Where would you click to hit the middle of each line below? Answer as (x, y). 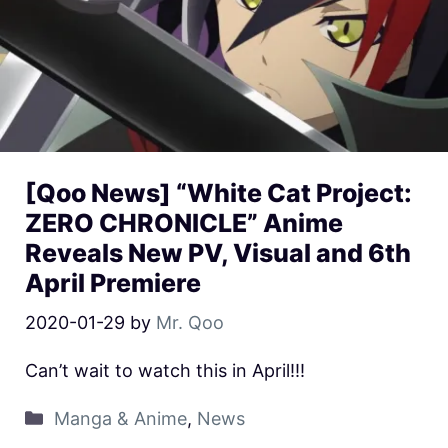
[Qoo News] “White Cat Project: (218, 193)
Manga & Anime (120, 419)
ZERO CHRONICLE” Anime (184, 223)
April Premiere (113, 283)
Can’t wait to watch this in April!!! (165, 371)
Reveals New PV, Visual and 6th (218, 253)
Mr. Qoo (190, 323)
